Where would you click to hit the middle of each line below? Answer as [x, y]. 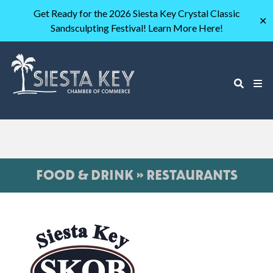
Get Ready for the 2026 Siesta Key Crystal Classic [136, 13]
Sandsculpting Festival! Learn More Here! [136, 28]
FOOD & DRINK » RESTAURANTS [136, 175]
